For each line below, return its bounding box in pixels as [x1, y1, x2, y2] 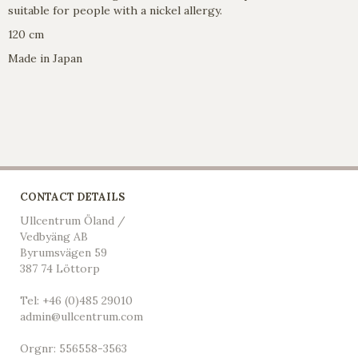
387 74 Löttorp [20, 261, 100, 276]
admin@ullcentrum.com [20, 309, 143, 324]
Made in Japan [8, 51, 82, 66]
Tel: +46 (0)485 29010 [20, 293, 133, 308]
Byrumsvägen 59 [20, 245, 107, 261]
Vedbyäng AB [20, 229, 88, 245]
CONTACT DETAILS [20, 190, 125, 205]
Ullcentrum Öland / [20, 213, 125, 229]
